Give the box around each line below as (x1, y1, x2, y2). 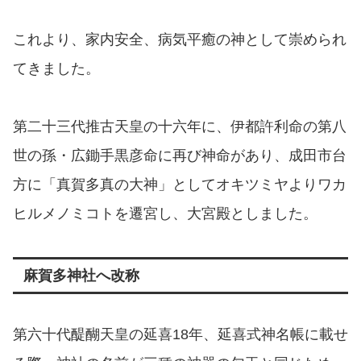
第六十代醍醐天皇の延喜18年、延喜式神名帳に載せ (13, 326, 348, 343)
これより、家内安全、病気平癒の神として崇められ (13, 31, 346, 48)
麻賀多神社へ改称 (23, 267, 139, 284)
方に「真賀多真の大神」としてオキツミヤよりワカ (13, 176, 346, 193)
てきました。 (13, 60, 100, 77)
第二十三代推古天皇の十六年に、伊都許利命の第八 (13, 118, 346, 135)
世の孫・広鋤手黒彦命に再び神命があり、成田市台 (13, 147, 346, 164)
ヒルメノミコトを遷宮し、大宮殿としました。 (13, 205, 317, 222)
